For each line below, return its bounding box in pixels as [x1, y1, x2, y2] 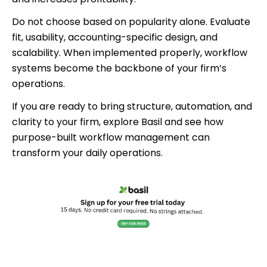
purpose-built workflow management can [12, 130, 210, 144]
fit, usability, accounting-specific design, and [12, 30, 218, 44]
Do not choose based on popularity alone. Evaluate [12, 14, 250, 29]
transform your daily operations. [12, 145, 163, 160]
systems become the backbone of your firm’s [12, 61, 226, 75]
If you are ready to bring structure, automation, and [12, 99, 252, 113]
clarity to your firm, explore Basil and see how [12, 114, 223, 129]
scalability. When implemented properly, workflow [12, 45, 247, 60]
